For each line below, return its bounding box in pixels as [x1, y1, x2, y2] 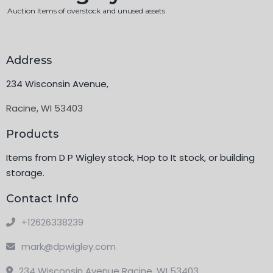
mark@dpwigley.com [21, 240, 116, 253]
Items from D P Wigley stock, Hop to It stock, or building [6, 151, 255, 165]
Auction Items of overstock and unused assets [7, 6, 165, 16]
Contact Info [6, 192, 79, 206]
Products [6, 127, 58, 141]
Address [6, 54, 52, 68]
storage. [6, 166, 44, 180]
